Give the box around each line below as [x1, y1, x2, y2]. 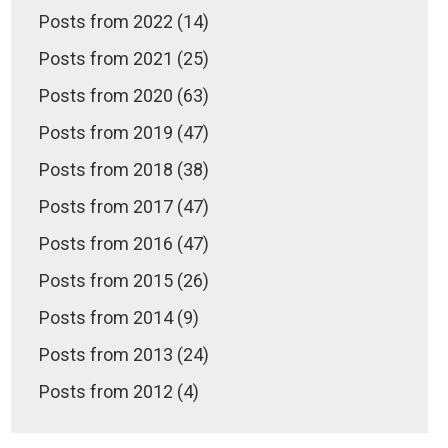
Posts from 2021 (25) [39, 47, 210, 69]
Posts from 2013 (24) [39, 343, 210, 365]
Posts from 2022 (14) [39, 10, 210, 32]
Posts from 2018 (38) [39, 158, 210, 180]
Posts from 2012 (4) [39, 380, 200, 402]
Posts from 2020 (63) [39, 84, 210, 106]
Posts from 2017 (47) [39, 195, 210, 217]
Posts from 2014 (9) [39, 306, 200, 328]
